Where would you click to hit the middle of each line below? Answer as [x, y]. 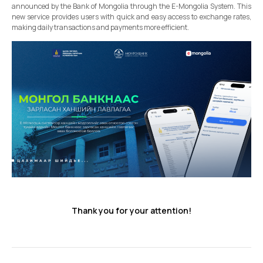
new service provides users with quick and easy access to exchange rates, [131, 16]
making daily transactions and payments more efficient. [100, 27]
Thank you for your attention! [131, 211]
